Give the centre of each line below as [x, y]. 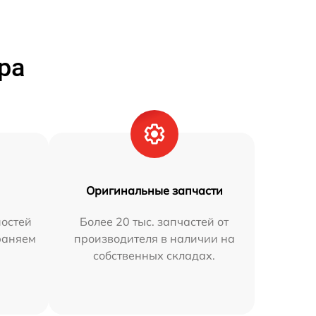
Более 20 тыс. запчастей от [154, 222]
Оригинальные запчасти [154, 191]
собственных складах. [154, 256]
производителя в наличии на [154, 239]
